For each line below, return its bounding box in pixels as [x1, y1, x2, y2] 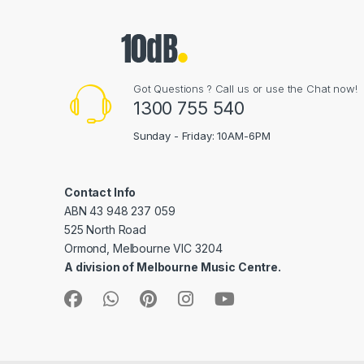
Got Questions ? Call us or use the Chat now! [132, 81, 357, 95]
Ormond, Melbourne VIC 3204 [64, 240, 223, 255]
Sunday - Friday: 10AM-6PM [132, 128, 271, 142]
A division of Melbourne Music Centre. [64, 259, 281, 274]
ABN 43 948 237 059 [64, 203, 175, 218]
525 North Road [64, 222, 147, 236]
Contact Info [64, 184, 136, 199]
